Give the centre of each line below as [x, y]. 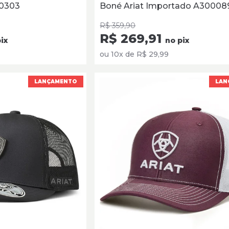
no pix [177, 41]
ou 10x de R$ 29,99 [134, 54]
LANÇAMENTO [56, 82]
